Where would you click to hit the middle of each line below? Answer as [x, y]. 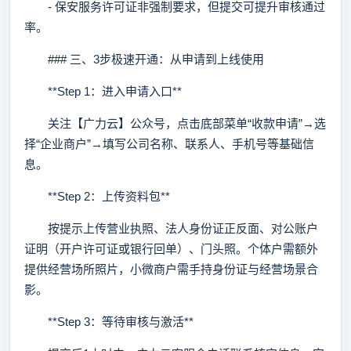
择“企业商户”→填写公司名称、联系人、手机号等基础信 [169, 144]
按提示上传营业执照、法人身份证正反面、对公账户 [171, 228]
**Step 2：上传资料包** [97, 196]
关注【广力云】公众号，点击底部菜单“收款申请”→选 [175, 123]
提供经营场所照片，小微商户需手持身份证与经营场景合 [171, 269]
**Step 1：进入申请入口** [103, 91]
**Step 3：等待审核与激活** [109, 322]
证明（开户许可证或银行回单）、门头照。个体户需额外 [171, 249]
